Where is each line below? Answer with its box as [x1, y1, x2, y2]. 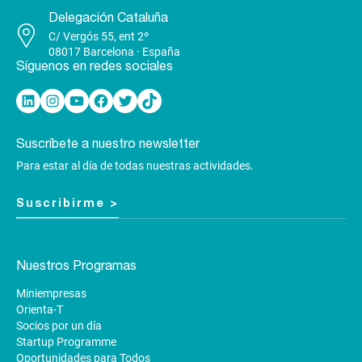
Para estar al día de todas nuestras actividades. [16, 158, 254, 172]
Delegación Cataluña [48, 11, 168, 24]
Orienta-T [16, 302, 63, 316]
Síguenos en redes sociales [16, 59, 173, 73]
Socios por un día [16, 318, 102, 332]
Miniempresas [16, 286, 86, 300]
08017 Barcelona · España [48, 44, 180, 58]
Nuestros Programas [16, 259, 137, 272]
